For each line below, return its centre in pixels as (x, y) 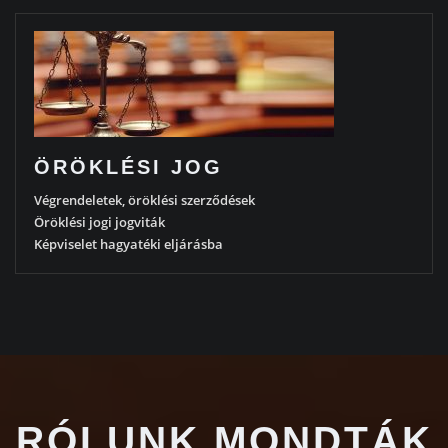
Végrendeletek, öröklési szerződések (144, 199)
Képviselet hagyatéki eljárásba (128, 243)
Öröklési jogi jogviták (99, 221)
